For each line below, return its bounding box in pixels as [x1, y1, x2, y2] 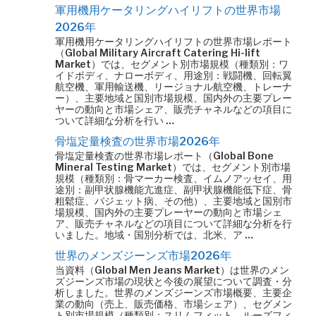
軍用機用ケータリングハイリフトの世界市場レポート [55, 35, 292, 47]
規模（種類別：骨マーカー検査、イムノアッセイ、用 [55, 172, 292, 184]
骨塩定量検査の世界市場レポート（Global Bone [55, 150, 274, 162]
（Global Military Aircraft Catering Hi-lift [55, 47, 260, 59]
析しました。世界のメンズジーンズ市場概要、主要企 [55, 286, 292, 298]
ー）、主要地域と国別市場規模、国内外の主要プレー [55, 92, 292, 104]
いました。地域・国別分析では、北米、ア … [55, 229, 253, 241]
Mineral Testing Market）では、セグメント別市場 [55, 161, 291, 173]
